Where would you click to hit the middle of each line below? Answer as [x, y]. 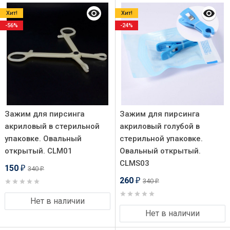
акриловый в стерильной [52, 126]
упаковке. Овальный [43, 139]
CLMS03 [135, 163]
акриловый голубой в [160, 126]
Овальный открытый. [160, 151]
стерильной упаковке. [161, 139]
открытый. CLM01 [39, 151]
